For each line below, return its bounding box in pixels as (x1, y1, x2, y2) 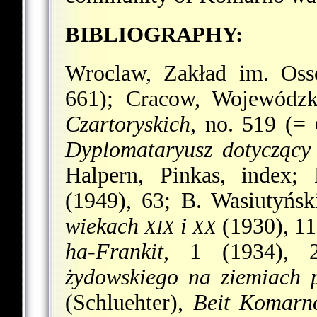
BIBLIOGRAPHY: (65, 21, 243, 47)
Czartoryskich (65, 111, 190, 137)
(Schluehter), (65, 289, 193, 315)
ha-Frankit (65, 238, 163, 264)
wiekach (65, 213, 144, 238)
